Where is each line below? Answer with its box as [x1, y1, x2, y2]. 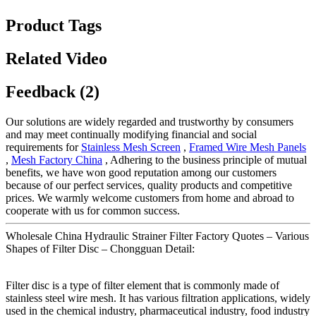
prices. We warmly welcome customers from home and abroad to [6, 191, 294, 204]
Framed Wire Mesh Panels [189, 140, 306, 153]
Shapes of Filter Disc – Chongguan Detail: [6, 242, 195, 255]
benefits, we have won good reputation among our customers [6, 166, 276, 178]
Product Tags [6, 16, 102, 35]
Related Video [6, 49, 107, 68]
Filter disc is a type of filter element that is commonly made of [6, 279, 279, 291]
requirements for [6, 140, 81, 153]
